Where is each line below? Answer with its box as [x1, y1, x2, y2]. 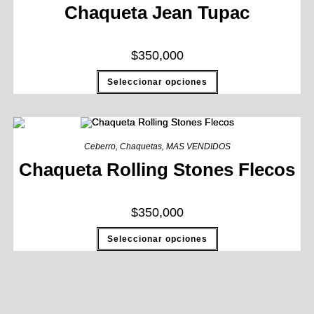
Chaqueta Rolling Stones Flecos [19, 159, 295, 181]
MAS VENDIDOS [165, 142, 231, 152]
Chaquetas [119, 142, 162, 152]
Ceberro [83, 142, 116, 152]
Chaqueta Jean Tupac [64, 2, 250, 24]
